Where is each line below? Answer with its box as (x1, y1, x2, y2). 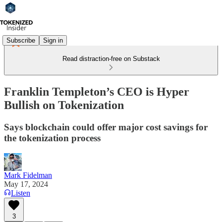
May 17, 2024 (4, 179, 48, 188)
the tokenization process (4, 132, 101, 143)
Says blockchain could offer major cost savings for (4, 121, 208, 132)
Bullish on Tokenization (4, 98, 124, 111)
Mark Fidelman (4, 170, 52, 179)
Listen (11, 188, 30, 197)
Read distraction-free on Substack (62, 55, 160, 62)
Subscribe (6, 36, 35, 44)
